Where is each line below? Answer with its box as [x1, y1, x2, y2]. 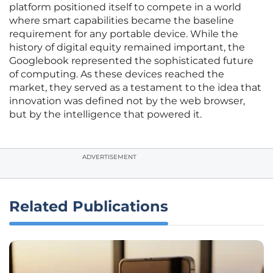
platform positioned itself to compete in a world [9, 1, 241, 13]
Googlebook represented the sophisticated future [9, 55, 253, 67]
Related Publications [9, 197, 168, 216]
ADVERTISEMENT [82, 153, 136, 161]
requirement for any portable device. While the [9, 28, 238, 40]
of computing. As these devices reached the [9, 68, 224, 80]
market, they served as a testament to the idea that [9, 82, 261, 94]
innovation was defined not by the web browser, [9, 95, 245, 107]
